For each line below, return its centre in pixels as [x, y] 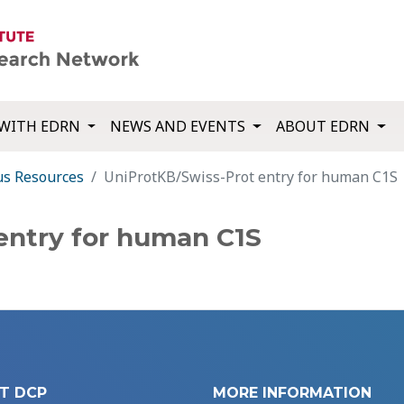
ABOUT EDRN [325, 127]
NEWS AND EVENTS [180, 127]
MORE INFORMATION [292, 393]
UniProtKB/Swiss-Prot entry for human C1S [251, 177]
